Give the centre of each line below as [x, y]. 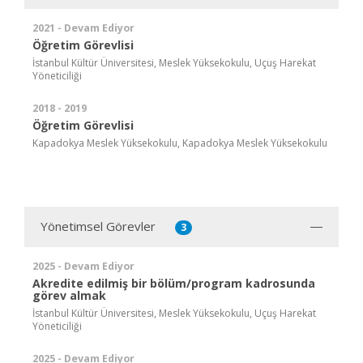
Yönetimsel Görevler [98, 226]
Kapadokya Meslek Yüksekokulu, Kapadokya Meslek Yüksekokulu [180, 143]
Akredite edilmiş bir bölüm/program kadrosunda [174, 283]
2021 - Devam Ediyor [83, 28]
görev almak [69, 295]
